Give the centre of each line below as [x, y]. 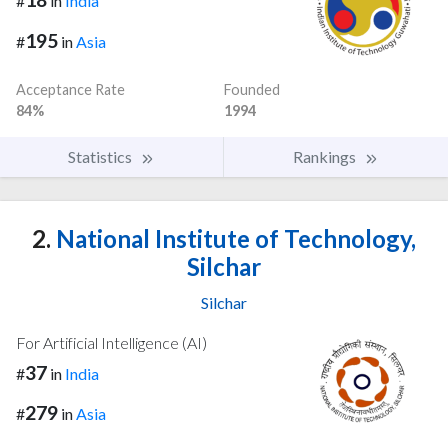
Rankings [326, 156]
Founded [252, 89]
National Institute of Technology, [233, 238]
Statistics [101, 156]
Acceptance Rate [70, 89]
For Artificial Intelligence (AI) [111, 342]
